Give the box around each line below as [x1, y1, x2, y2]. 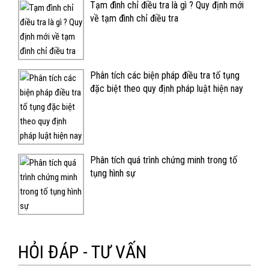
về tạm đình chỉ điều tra [90, 12, 178, 24]
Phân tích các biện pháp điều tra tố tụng [90, 69, 240, 81]
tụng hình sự [90, 167, 136, 179]
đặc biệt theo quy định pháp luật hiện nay [90, 82, 243, 94]
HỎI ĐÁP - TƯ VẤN [18, 241, 147, 262]
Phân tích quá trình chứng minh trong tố [90, 154, 237, 166]
